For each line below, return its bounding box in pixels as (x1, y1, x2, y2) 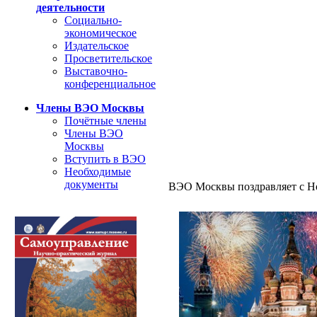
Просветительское (64, 52, 152, 64)
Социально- (64, 14, 122, 26)
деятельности (36, 1, 105, 13)
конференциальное (64, 78, 156, 90)
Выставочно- (64, 65, 127, 77)
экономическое (64, 27, 137, 39)
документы (64, 178, 118, 190)
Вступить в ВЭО (64, 153, 146, 165)
